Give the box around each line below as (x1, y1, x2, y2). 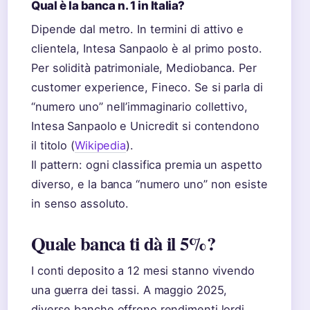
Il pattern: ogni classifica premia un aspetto (31, 158, 262, 172)
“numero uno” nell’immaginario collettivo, (31, 100, 248, 113)
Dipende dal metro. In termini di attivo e (31, 22, 244, 36)
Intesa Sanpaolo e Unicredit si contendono (31, 119, 259, 133)
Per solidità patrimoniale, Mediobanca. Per (31, 61, 257, 75)
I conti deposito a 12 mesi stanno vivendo (31, 264, 255, 277)
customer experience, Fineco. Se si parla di (31, 80, 263, 94)
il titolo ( (31, 138, 75, 152)
